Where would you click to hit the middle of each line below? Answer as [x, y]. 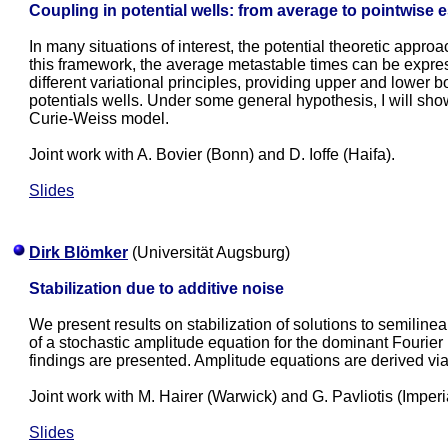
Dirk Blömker [78, 252]
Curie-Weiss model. [99, 118]
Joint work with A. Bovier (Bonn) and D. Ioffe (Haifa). [212, 154]
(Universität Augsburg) [209, 252]
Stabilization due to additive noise [156, 288]
